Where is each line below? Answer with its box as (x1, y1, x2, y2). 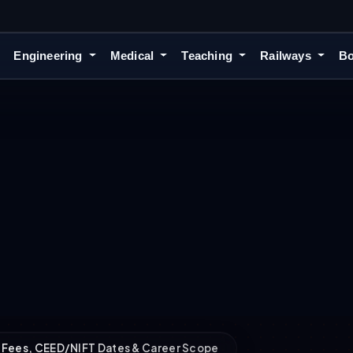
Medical (110, 49, 158, 63)
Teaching (181, 49, 236, 63)
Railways (260, 49, 314, 63)
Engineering (13, 49, 86, 63)
